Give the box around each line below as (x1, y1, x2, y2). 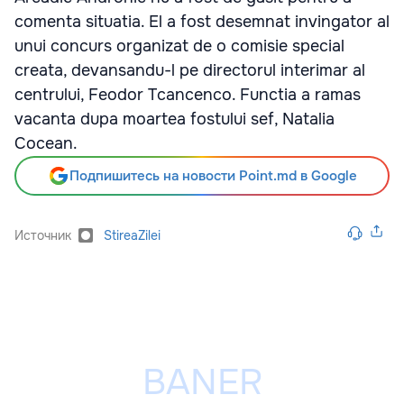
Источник (14, 227, 71, 243)
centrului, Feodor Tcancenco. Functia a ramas (14, 85, 361, 105)
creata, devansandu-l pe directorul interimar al (14, 60, 365, 80)
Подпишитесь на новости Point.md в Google (69, 167, 357, 185)
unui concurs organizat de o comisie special (14, 36, 344, 56)
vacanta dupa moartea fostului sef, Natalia (14, 109, 335, 129)
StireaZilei (104, 227, 161, 243)
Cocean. (14, 133, 78, 153)
